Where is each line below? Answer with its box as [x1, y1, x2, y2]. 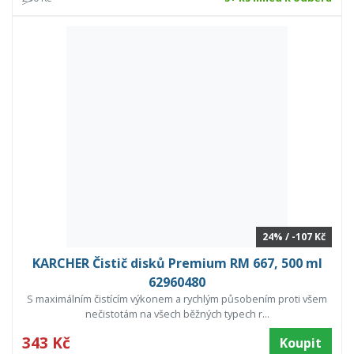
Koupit [280, 334, 322, 352]
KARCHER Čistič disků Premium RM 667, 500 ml [32, 254, 322, 273]
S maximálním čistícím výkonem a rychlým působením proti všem [27, 292, 327, 307]
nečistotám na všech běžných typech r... [85, 307, 269, 322]
